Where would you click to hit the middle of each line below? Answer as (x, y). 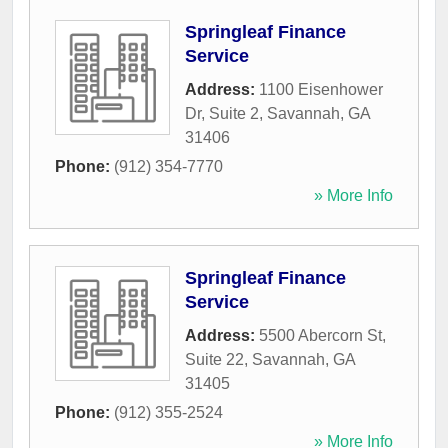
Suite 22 (214, 360)
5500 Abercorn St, (322, 336)
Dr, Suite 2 (222, 114)
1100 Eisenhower (321, 90)
